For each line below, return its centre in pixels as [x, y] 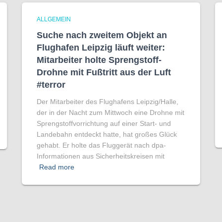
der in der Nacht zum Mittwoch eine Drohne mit [111, 113]
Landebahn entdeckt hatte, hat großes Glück [107, 135]
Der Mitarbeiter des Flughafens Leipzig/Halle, [108, 102]
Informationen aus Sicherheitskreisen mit [101, 156]
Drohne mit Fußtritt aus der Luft [104, 73]
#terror [51, 85]
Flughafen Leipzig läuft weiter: [101, 48]
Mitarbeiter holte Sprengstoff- [99, 60]
